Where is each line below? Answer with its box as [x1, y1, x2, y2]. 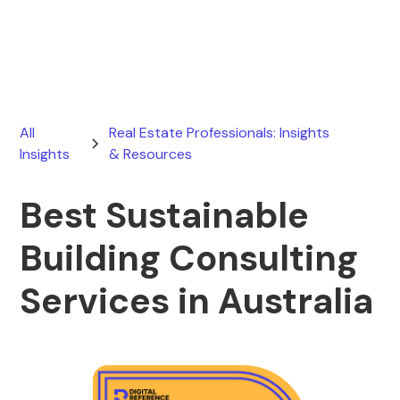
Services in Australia [20, 278, 374, 324]
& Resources [109, 145, 193, 163]
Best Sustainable [20, 192, 310, 238]
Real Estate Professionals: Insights [109, 123, 330, 142]
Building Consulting [20, 235, 359, 281]
